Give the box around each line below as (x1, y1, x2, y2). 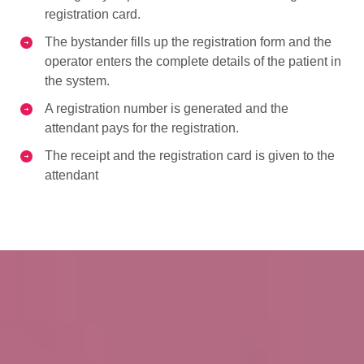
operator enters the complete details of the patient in (45, 54, 341, 68)
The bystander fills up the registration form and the (45, 34, 331, 49)
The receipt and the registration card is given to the (45, 148, 335, 162)
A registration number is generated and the (45, 101, 288, 115)
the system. (45, 73, 110, 88)
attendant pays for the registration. (45, 120, 239, 135)
